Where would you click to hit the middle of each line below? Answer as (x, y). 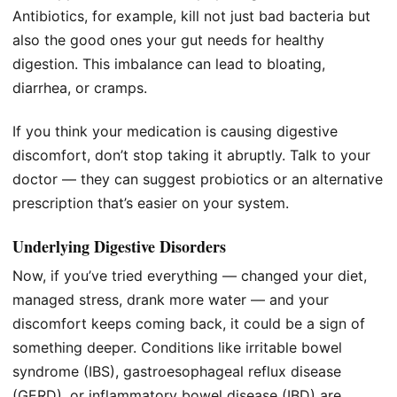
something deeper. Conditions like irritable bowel (177, 348)
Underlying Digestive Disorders (119, 247)
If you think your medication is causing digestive (175, 131)
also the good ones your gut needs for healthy (168, 39)
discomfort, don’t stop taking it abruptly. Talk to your (191, 155)
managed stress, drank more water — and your (171, 300)
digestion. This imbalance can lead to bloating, (169, 63)
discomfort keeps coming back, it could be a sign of (189, 324)
